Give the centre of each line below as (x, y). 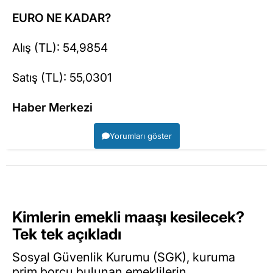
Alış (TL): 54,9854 (60, 48)
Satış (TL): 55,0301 (62, 77)
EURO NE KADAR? (62, 18)
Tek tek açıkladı (69, 234)
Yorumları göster (140, 136)
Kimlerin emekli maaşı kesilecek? (128, 217)
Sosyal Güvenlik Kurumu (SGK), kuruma (124, 257)
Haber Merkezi (52, 107)
